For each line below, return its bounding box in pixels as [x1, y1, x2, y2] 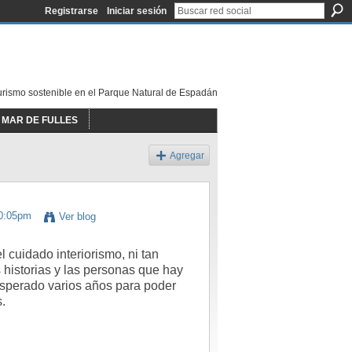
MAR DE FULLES [2, 115, 78, 126]
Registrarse [45, 5, 98, 16]
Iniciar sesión [107, 5, 167, 16]
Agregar [170, 150, 204, 160]
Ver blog [59, 211, 96, 223]
